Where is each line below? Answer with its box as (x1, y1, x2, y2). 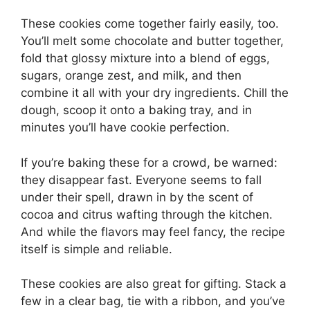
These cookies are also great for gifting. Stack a (21, 277, 286, 291)
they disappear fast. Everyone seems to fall (21, 172, 262, 187)
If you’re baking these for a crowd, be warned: (21, 155, 277, 170)
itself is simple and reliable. (21, 241, 172, 256)
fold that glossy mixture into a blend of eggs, (21, 51, 270, 65)
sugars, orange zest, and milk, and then (21, 69, 241, 82)
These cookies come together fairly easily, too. (21, 17, 279, 30)
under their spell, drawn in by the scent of (21, 190, 253, 204)
